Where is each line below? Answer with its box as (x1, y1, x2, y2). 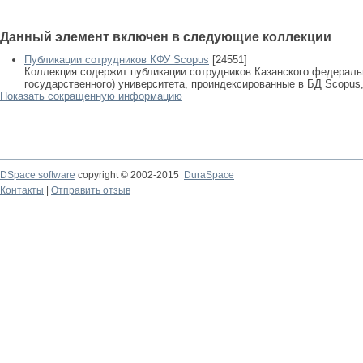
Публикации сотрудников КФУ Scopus (24, 53, 209, 66)
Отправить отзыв (51, 185, 130, 196)
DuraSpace (184, 169, 234, 181)
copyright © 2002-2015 (75, 169, 184, 181)
